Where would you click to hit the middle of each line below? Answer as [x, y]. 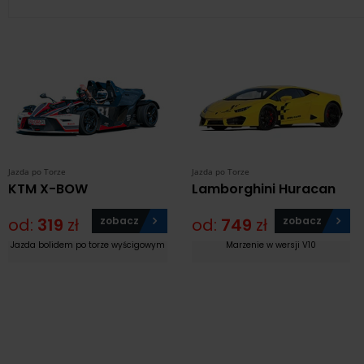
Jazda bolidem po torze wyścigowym [87, 245]
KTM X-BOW [48, 189]
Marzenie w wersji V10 [271, 245]
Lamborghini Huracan [263, 189]
